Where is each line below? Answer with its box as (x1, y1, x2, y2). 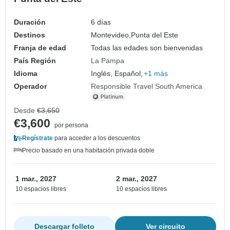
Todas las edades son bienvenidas (91, 44, 203, 52)
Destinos (14, 31, 45, 40)
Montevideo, (91, 31, 131, 40)
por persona (54, 122, 88, 129)
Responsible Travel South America (91, 82, 203, 91)
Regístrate (22, 135, 53, 142)
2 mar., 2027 (116, 175, 157, 183)
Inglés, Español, (91, 69, 143, 78)
